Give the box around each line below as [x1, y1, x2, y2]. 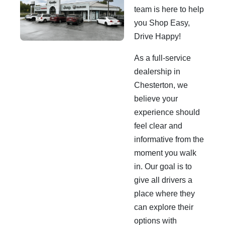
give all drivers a [134, 176, 192, 184]
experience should [134, 108, 200, 117]
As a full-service [134, 54, 191, 62]
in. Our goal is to [134, 162, 192, 171]
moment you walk [134, 149, 196, 157]
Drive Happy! [134, 32, 181, 41]
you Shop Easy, [134, 19, 190, 27]
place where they [134, 189, 195, 198]
